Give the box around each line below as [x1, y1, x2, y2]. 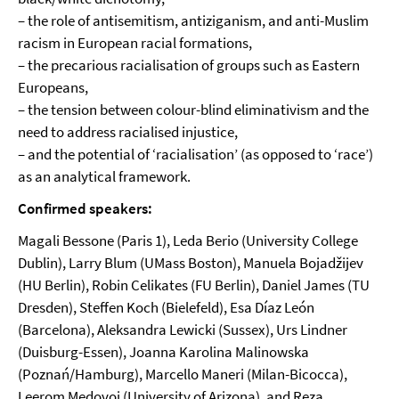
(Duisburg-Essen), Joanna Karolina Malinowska [18, 342, 309, 362]
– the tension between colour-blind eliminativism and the [18, 100, 369, 119]
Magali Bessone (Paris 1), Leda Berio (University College [18, 231, 358, 250]
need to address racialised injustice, [18, 122, 238, 142]
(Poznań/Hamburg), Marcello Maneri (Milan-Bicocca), [18, 364, 347, 384]
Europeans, [18, 77, 88, 97]
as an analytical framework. [18, 167, 191, 186]
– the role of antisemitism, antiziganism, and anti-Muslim [18, 11, 369, 30]
